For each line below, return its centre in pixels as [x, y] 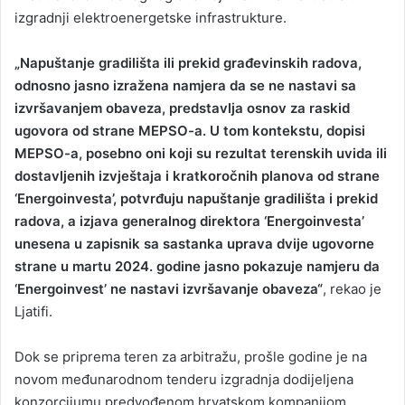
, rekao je [352, 289]
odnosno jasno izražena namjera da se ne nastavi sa [185, 86]
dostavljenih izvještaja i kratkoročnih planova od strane [197, 176]
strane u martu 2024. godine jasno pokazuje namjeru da [197, 267]
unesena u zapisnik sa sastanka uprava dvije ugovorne [194, 244]
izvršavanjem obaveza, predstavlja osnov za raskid [182, 108]
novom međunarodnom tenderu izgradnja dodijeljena [184, 380]
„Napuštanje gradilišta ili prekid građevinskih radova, [188, 63]
